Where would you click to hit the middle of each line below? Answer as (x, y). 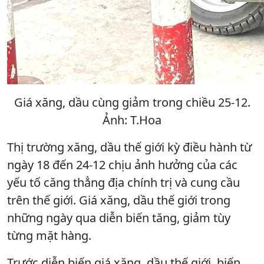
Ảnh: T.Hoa (132, 120)
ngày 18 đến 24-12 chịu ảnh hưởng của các (122, 164)
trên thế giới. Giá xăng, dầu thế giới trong (119, 200)
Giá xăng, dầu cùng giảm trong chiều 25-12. (132, 102)
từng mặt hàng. (49, 235)
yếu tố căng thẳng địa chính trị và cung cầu (123, 182)
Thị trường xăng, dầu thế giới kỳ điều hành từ (129, 147)
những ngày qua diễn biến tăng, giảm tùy (119, 217)
